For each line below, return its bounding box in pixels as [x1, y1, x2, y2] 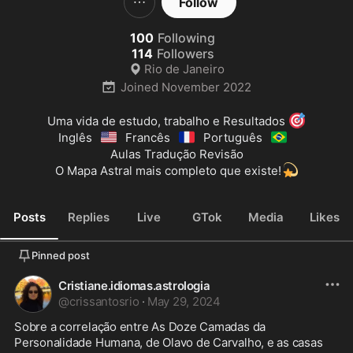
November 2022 [161, 79, 251, 95]
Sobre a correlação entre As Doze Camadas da [14, 319, 266, 334]
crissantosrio [69, 294, 139, 309]
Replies [68, 209, 110, 225]
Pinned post [32, 249, 90, 262]
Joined [120, 79, 158, 95]
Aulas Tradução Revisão [110, 147, 243, 162]
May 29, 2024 [147, 294, 221, 309]
